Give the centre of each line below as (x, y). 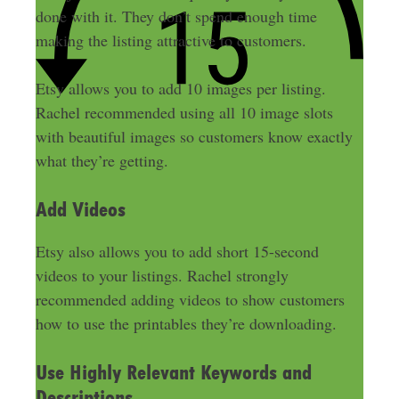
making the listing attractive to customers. (171, 40)
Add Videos (80, 209)
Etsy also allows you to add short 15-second (177, 251)
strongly (262, 275)
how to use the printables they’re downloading (183, 323)
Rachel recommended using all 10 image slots (184, 112)
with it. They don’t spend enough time (191, 16)
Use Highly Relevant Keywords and (173, 372)
